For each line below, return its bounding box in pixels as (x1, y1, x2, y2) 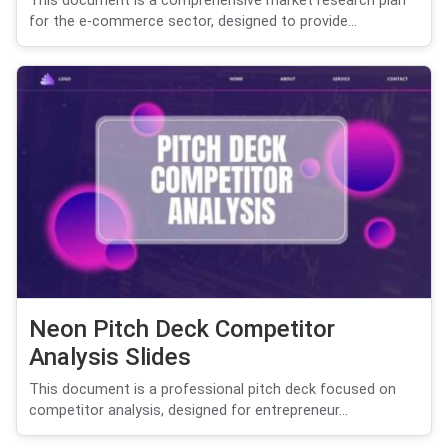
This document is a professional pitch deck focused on (29, 381, 396, 399)
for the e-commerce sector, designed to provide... (29, 12, 357, 30)
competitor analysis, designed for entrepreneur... (29, 402, 348, 420)
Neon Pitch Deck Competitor (29, 315, 335, 344)
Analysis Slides (29, 343, 191, 372)
